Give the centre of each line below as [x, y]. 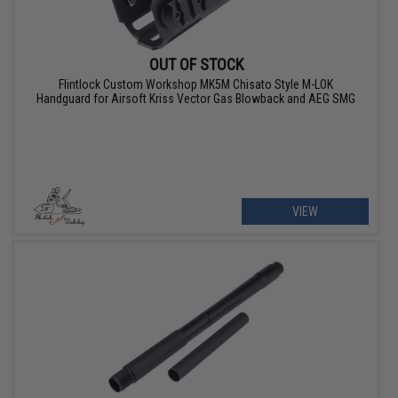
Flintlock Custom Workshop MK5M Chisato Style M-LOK [196, 85]
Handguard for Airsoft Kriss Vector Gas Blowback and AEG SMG [196, 99]
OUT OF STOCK [196, 65]
